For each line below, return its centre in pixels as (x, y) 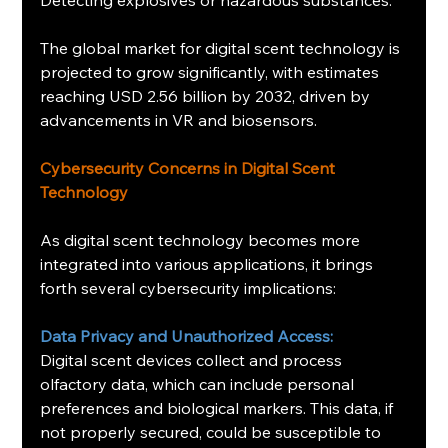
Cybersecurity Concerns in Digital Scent (190, 167)
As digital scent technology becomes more (202, 239)
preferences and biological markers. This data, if (219, 407)
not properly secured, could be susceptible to (213, 431)
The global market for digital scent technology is (222, 47)
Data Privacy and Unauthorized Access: (187, 335)
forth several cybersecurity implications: (188, 287)
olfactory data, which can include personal (199, 383)
